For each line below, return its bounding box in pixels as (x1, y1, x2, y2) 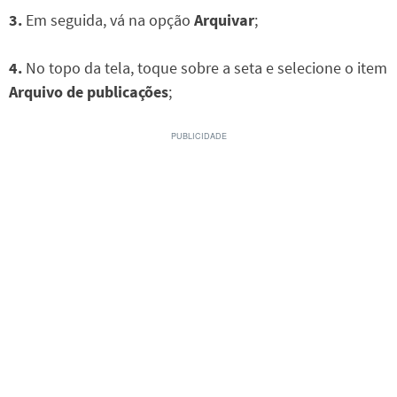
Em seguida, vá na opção (22, 10, 194, 31)
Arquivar (194, 10, 254, 31)
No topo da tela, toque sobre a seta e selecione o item (22, 58, 387, 79)
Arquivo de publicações (9, 82, 168, 103)
